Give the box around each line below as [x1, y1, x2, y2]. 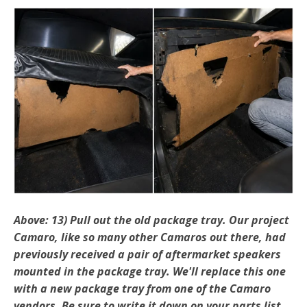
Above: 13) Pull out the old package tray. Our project [14, 212, 289, 228]
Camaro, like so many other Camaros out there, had [14, 229, 286, 245]
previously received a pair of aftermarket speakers [14, 246, 281, 262]
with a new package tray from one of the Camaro [14, 280, 271, 296]
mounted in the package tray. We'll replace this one [14, 263, 286, 279]
